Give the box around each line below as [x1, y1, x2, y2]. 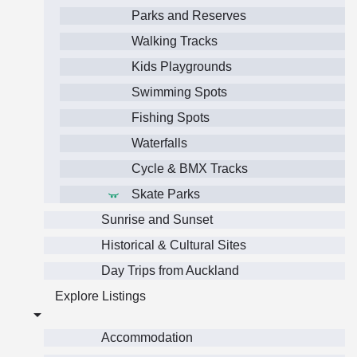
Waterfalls [131, 136, 187, 151]
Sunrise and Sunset [101, 213, 213, 227]
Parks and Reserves [131, 9, 246, 23]
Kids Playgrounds [131, 60, 232, 74]
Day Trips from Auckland [101, 264, 239, 278]
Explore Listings [55, 289, 146, 304]
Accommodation [101, 331, 193, 345]
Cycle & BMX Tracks [131, 162, 248, 176]
